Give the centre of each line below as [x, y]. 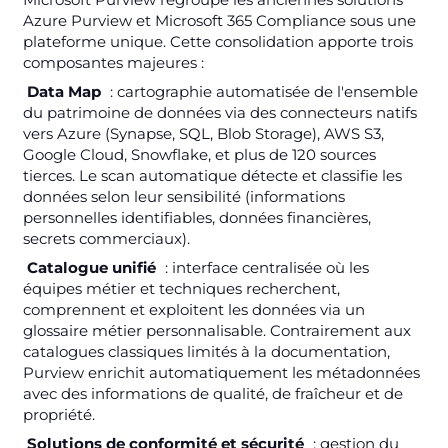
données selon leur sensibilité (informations [183, 196]
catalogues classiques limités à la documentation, [206, 351]
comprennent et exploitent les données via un [193, 309]
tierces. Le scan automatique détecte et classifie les [212, 175]
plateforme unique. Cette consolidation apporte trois [217, 41]
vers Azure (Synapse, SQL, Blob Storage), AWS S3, [203, 133]
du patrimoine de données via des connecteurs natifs [219, 112]
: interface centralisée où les [264, 267]
